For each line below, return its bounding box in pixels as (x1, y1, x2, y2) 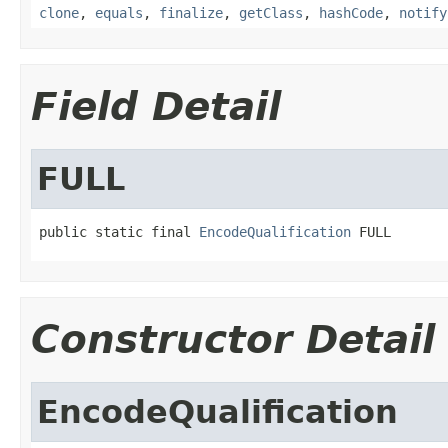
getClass (239, 4, 303, 21)
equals (95, 4, 143, 21)
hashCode (319, 4, 383, 21)
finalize (159, 4, 223, 21)
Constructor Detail (31, 316, 435, 362)
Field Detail (31, 83, 281, 129)
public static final (39, 223, 199, 240)
